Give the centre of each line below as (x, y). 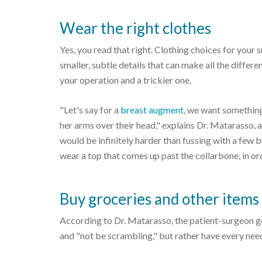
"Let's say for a (90, 110)
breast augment (152, 110)
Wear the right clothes (135, 28)
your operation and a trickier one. (125, 80)
